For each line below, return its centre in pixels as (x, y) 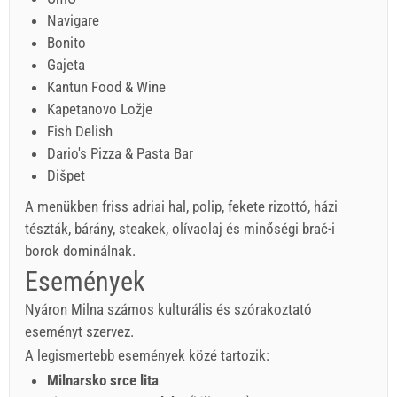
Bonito (66, 43)
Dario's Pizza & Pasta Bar (120, 153)
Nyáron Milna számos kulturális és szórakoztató (168, 309)
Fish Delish (80, 131)
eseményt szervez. (79, 331)
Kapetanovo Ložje (100, 109)
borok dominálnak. (80, 251)
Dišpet (66, 175)
